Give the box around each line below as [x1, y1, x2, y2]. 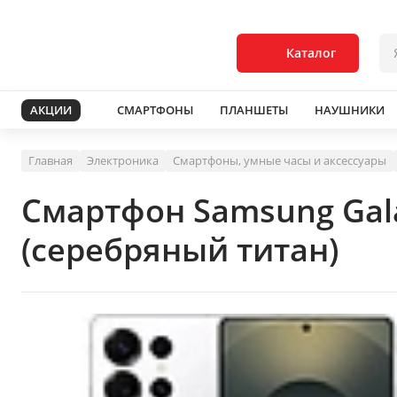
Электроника [87, 152, 159, 168]
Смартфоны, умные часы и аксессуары [173, 152, 386, 168]
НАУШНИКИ [315, 101, 385, 118]
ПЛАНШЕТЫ [220, 101, 288, 118]
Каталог [286, 44, 336, 61]
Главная [28, 152, 73, 168]
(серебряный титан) [21, 228, 339, 271]
